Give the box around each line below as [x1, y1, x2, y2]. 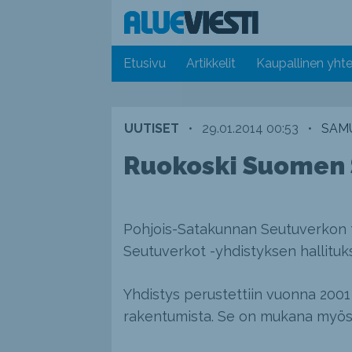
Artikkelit [186, 56, 236, 71]
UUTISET [123, 121, 179, 137]
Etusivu [123, 56, 167, 71]
